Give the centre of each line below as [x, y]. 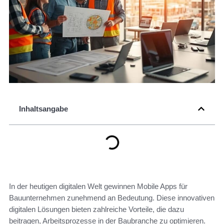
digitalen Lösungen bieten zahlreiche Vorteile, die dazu [96, 209]
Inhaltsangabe [43, 109]
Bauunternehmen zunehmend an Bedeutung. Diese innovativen [112, 198]
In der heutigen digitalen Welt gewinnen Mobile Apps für [98, 186]
